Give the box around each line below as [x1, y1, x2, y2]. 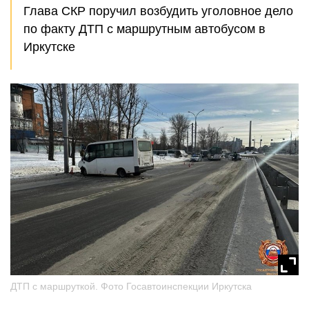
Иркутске [23, 40, 75, 54]
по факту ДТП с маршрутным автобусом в [23, 22, 266, 36]
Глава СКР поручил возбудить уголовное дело [23, 4, 293, 18]
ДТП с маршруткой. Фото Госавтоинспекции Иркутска [10, 280, 252, 292]
